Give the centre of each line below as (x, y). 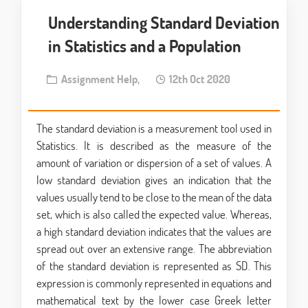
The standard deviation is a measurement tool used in (154, 129)
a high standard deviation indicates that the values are (154, 232)
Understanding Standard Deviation (164, 22)
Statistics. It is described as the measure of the (154, 146)
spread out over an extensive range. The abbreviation (154, 249)
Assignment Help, (98, 79)
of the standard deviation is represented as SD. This (154, 266)
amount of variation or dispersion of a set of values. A (154, 163)
